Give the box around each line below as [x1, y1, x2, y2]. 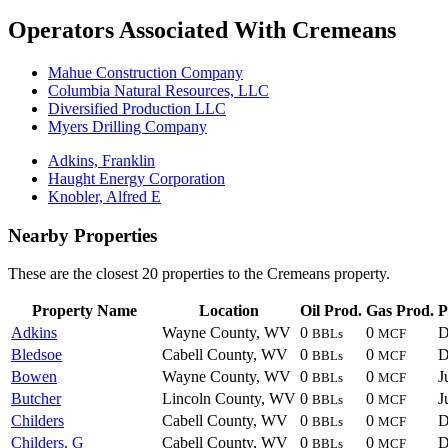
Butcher [11, 390, 61, 408]
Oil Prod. [300, 302, 362, 320]
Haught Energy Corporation [48, 169, 225, 187]
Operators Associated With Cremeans [8, 16, 396, 43]
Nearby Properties [8, 224, 157, 246]
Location [199, 302, 259, 320]
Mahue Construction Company [48, 63, 243, 81]
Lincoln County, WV [162, 390, 296, 408]
